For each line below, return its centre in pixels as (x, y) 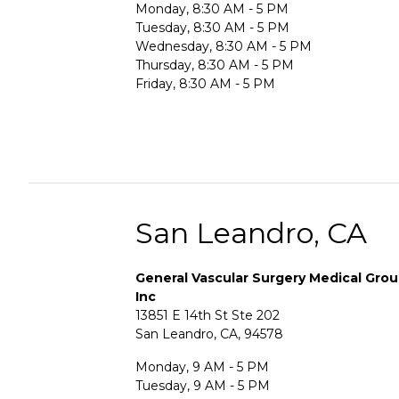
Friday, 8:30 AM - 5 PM (205, 83)
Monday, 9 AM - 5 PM (202, 366)
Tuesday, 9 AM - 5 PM (203, 385)
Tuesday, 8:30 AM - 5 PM (212, 27)
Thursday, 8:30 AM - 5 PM (215, 65)
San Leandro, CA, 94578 (209, 334)
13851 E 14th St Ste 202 (208, 315)
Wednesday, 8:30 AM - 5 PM (224, 46)
